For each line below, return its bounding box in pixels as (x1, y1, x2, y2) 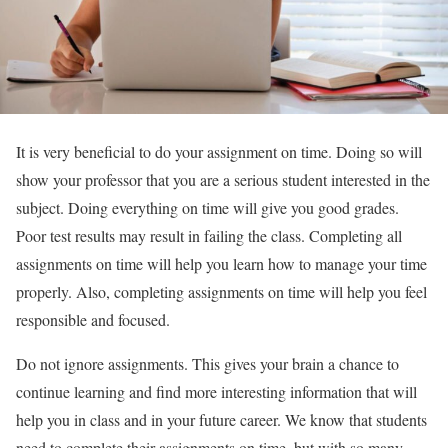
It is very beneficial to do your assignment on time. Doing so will (16, 141, 422, 162)
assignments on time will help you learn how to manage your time (16, 253, 427, 274)
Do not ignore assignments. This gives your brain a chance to (16, 353, 399, 374)
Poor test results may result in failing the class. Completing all (16, 225, 402, 246)
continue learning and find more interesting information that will (16, 381, 417, 402)
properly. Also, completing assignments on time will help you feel (16, 281, 427, 302)
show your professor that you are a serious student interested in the (16, 169, 430, 190)
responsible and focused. (16, 309, 170, 330)
